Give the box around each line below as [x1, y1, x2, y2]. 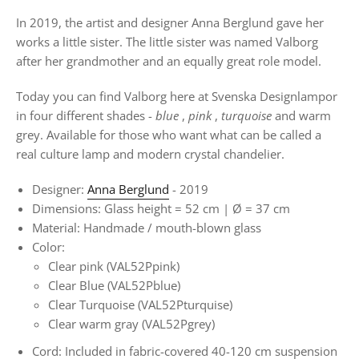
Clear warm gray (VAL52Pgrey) [48, 316, 215, 332]
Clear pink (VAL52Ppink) [48, 258, 179, 274]
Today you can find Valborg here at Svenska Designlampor [16, 88, 337, 104]
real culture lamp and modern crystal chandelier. [16, 146, 284, 162]
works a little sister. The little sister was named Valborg [16, 34, 318, 50]
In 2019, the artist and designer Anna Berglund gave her [16, 14, 324, 30]
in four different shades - [16, 107, 155, 123]
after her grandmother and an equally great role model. [16, 53, 321, 69]
